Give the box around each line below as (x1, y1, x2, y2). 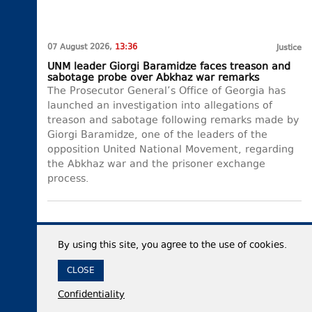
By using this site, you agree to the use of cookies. (58, 239, 287, 253)
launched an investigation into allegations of (47, 98, 272, 114)
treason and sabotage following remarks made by (47, 113, 299, 128)
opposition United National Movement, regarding (47, 142, 294, 157)
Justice (276, 42, 302, 54)
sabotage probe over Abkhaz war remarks (47, 70, 259, 86)
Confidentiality (58, 288, 125, 302)
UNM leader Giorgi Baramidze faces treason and (47, 59, 290, 75)
